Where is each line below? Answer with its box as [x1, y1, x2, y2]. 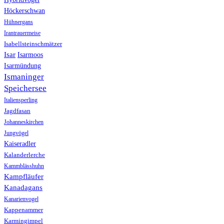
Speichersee [4, 83, 46, 93]
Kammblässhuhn [4, 162, 44, 170]
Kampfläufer [4, 172, 43, 181]
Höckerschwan [4, 6, 45, 15]
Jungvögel [4, 129, 28, 137]
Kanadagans [4, 183, 42, 192]
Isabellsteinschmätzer [4, 40, 62, 48]
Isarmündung [4, 62, 41, 70]
